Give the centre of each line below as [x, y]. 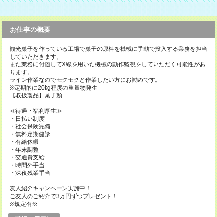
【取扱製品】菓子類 [36, 95]
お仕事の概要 [30, 30]
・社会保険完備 [30, 126]
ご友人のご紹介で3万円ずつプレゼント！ [64, 196]
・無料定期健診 [30, 134]
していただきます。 [36, 57]
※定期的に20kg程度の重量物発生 [54, 88]
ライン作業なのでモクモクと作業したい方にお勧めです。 [85, 80]
